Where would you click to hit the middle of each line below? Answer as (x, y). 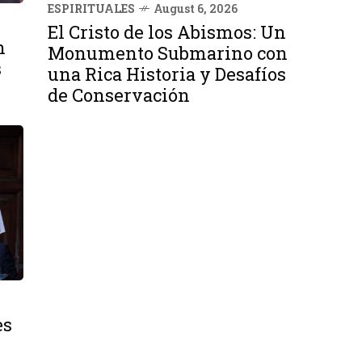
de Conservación (119, 95)
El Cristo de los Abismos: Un (167, 32)
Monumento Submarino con (168, 53)
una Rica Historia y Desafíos (167, 74)
